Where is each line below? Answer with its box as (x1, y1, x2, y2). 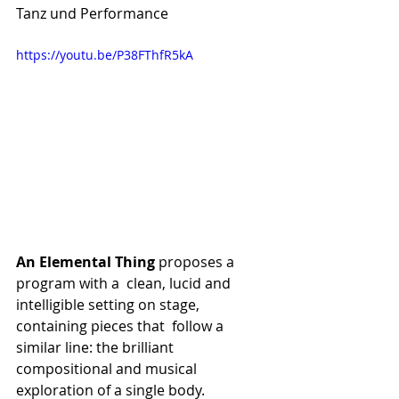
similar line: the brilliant (16, 338, 177, 358)
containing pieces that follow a (16, 316, 227, 337)
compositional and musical (16, 359, 204, 379)
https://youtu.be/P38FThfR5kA (16, 45, 193, 63)
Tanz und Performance (16, 3, 168, 23)
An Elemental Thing (16, 252, 155, 273)
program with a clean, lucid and (16, 273, 234, 294)
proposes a (159, 252, 238, 273)
